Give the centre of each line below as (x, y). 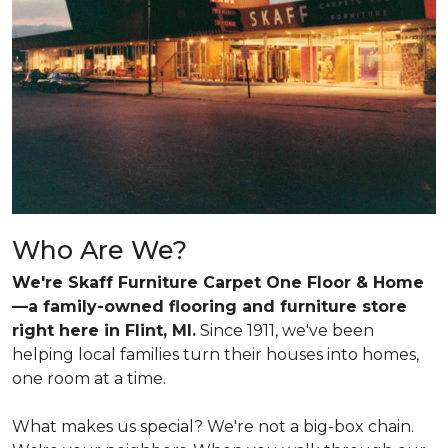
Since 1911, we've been (285, 331)
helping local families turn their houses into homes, (215, 355)
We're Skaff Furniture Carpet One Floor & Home (218, 283)
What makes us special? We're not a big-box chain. (213, 427)
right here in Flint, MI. (104, 331)
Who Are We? (99, 250)
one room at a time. (89, 379)
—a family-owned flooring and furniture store (209, 307)
